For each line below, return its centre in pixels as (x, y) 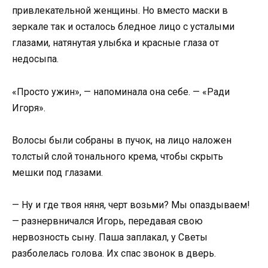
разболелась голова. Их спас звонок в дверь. (114, 253)
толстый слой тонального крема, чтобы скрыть (118, 156)
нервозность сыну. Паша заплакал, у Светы (110, 237)
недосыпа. (35, 59)
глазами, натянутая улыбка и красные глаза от (115, 43)
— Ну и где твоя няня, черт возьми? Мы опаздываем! (131, 205)
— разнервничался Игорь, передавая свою (107, 221)
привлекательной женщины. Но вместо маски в (120, 11)
